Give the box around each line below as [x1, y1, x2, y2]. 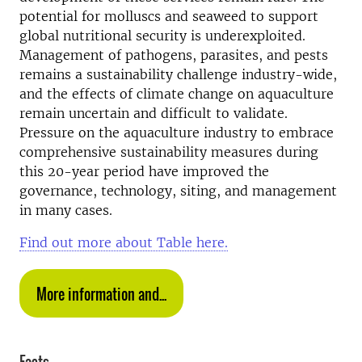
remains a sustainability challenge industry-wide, [19, 66, 337, 82]
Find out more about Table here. [19, 234, 228, 250]
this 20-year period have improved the [19, 163, 269, 179]
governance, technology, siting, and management [19, 183, 337, 199]
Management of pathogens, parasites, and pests [19, 47, 328, 63]
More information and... [36, 284, 166, 305]
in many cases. [19, 202, 112, 218]
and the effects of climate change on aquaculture [19, 86, 334, 102]
